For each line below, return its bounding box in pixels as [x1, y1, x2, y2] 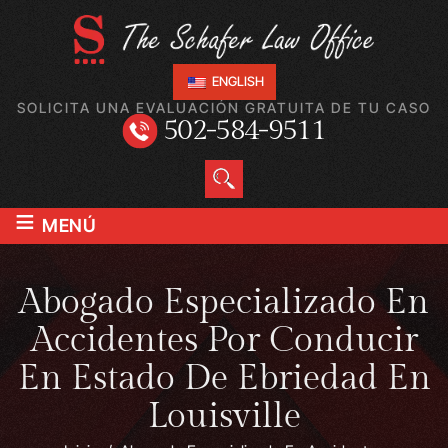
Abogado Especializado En [19, 281, 429, 323]
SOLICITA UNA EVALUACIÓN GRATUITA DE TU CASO [17, 98, 431, 116]
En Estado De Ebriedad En [17, 357, 431, 399]
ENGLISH [208, 73, 264, 90]
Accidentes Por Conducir [30, 319, 418, 361]
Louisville [147, 395, 301, 437]
